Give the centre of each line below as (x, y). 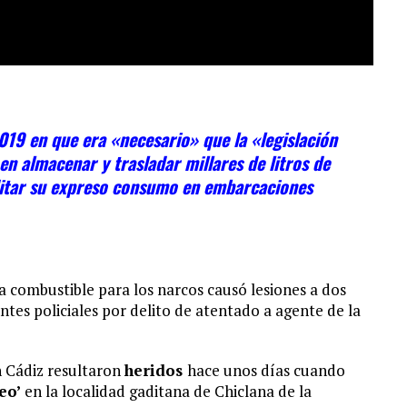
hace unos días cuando (266, 370)
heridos (156, 370)
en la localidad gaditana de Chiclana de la (166, 391)
